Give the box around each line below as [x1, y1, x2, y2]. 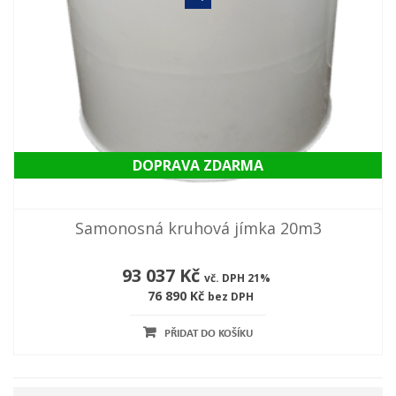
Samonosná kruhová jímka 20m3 [74, 217, 322, 240]
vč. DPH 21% [203, 270, 270, 286]
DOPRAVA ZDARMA [133, 156, 263, 176]
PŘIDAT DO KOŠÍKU [164, 328, 253, 340]
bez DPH [207, 289, 254, 305]
